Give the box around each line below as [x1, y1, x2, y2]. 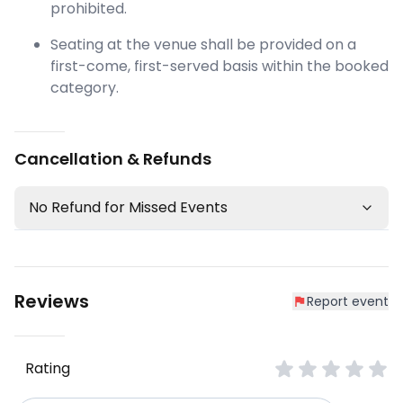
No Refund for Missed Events [29, 197, 228, 219]
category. [50, 77, 119, 99]
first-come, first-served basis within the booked [50, 56, 389, 77]
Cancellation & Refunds [14, 148, 211, 171]
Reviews [14, 289, 89, 315]
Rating [25, 358, 70, 380]
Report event [307, 292, 389, 311]
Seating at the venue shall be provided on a [50, 34, 356, 56]
